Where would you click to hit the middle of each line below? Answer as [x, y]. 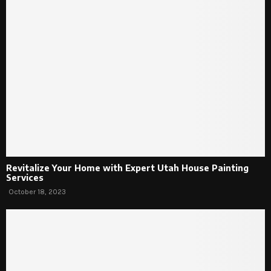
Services [25, 178]
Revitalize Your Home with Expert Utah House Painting [127, 168]
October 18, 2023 [37, 192]
